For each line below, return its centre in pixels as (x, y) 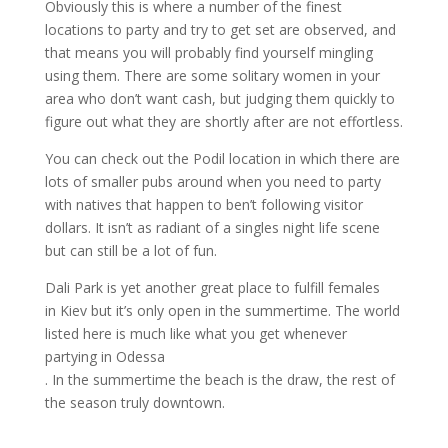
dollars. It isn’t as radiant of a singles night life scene (212, 227)
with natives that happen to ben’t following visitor (203, 204)
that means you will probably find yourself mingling (208, 52)
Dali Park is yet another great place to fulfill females (212, 287)
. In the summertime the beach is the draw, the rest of (219, 379)
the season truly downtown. (134, 402)
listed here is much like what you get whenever (195, 333)
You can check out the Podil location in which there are (222, 158)
